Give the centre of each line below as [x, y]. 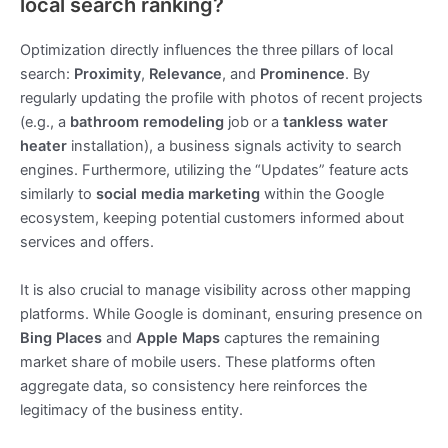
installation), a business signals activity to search [234, 146]
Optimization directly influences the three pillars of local [206, 50]
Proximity [107, 74]
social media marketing [178, 194]
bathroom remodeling [147, 122]
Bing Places [61, 337]
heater [43, 146]
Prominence [302, 74]
